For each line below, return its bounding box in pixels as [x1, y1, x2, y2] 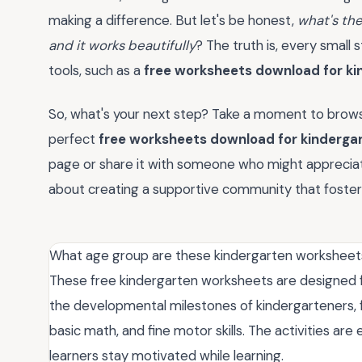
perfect [48, 130, 99, 149]
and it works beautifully [48, 36, 196, 54]
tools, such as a [48, 61, 144, 79]
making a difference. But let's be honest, [48, 11, 297, 29]
